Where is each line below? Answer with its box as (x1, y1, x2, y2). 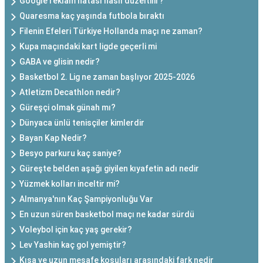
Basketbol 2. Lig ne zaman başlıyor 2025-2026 (19, 72, 195, 82)
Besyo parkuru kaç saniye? (19, 149, 122, 158)
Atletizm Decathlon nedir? (19, 87, 120, 97)
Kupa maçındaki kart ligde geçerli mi (19, 42, 157, 51)
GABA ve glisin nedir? (19, 57, 100, 66)
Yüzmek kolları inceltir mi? (19, 179, 120, 188)
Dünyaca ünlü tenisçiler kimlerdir (19, 118, 144, 127)
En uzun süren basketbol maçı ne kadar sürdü (19, 210, 194, 219)
